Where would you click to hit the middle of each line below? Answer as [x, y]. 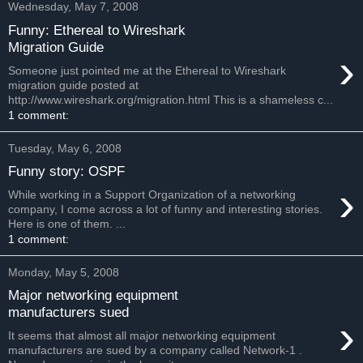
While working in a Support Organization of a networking [152, 194]
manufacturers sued [68, 312]
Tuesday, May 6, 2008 [65, 148]
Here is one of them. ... [67, 223]
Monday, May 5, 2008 [64, 272]
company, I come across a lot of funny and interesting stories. [165, 209]
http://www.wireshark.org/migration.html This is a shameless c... [171, 99]
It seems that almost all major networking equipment [142, 335]
